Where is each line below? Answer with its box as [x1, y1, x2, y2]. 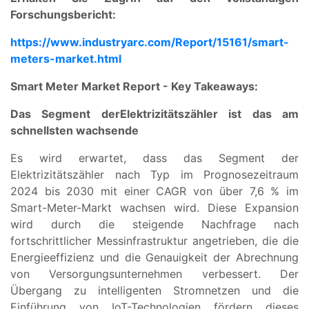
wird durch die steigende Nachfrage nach [10, 217, 299, 231]
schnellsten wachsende [10, 123, 139, 137]
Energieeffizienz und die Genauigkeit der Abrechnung [10, 250, 299, 264]
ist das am [228, 106, 299, 121]
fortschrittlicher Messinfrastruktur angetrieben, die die [10, 233, 299, 248]
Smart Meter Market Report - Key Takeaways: [10, 79, 258, 93]
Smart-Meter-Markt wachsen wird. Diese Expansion [10, 200, 299, 215]
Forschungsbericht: [10, 7, 116, 21]
